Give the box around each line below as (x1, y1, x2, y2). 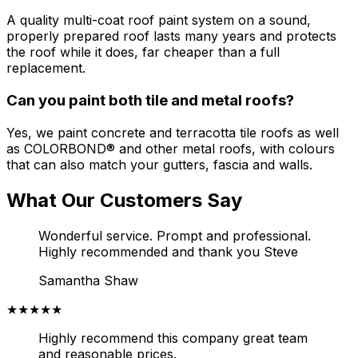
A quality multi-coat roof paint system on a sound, (6, 12, 311, 29)
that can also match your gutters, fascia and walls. (6, 156, 312, 173)
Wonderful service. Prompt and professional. (38, 227, 311, 244)
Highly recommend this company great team (38, 329, 308, 346)
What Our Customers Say (6, 188, 242, 212)
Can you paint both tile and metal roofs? (6, 91, 294, 110)
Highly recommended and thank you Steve (38, 243, 298, 260)
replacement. (6, 60, 86, 77)
